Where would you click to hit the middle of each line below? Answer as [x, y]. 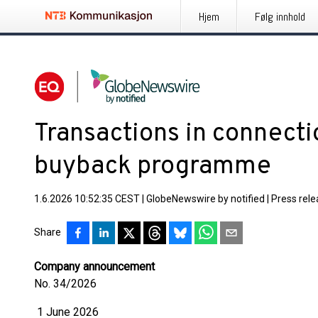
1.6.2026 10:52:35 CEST [87, 199]
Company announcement [94, 267]
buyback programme [153, 167]
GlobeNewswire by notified [205, 199]
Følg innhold [280, 17]
